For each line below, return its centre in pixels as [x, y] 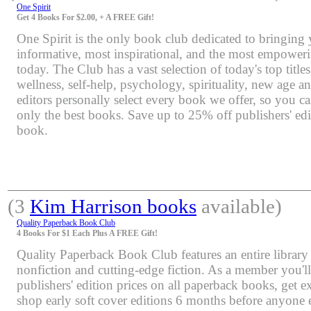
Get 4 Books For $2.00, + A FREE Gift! [85, 17]
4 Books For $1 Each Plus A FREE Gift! [87, 233]
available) [239, 206]
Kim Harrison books [113, 206]
